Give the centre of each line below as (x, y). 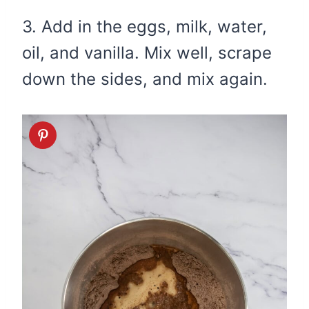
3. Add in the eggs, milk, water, (144, 26)
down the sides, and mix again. (145, 79)
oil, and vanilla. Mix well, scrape (147, 52)
